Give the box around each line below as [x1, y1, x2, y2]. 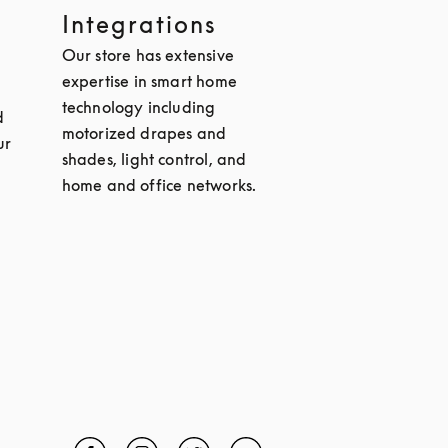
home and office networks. [61, 175, 257, 195]
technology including [61, 97, 216, 117]
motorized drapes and [61, 123, 227, 143]
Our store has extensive [61, 45, 235, 65]
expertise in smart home [61, 71, 238, 91]
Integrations [61, 10, 217, 38]
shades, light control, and [61, 149, 247, 169]
